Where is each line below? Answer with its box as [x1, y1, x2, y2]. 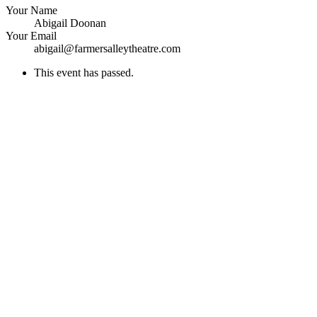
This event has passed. [34, 67, 134, 79]
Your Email [6, 30, 57, 42]
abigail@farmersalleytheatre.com [34, 42, 180, 55]
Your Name [6, 4, 57, 17]
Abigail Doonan [34, 17, 106, 30]
